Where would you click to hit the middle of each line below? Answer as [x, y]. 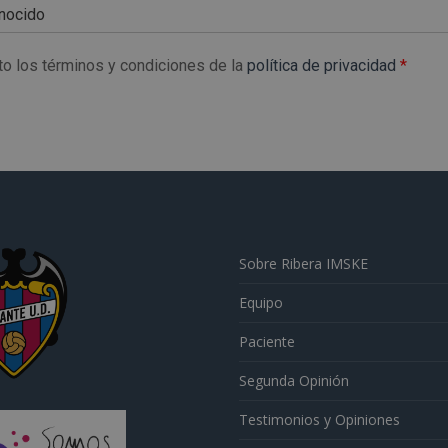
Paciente [267, 341]
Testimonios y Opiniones [319, 419]
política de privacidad [322, 65]
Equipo [261, 302]
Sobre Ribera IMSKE [303, 263]
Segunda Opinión [294, 380]
